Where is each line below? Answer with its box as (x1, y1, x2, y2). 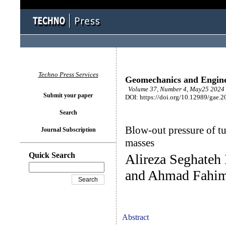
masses (125, 137, 154, 149)
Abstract (122, 213, 149, 221)
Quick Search (29, 151, 75, 159)
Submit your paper (43, 92, 93, 99)
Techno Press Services (38, 71, 98, 78)
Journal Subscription (40, 126, 96, 133)
